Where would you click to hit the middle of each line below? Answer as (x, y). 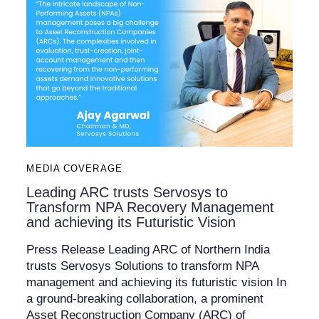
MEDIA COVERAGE (74, 168)
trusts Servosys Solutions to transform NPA (143, 266)
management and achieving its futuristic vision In (157, 282)
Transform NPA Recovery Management (151, 207)
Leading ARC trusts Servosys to (127, 192)
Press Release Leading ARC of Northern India (148, 249)
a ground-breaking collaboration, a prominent (145, 298)
